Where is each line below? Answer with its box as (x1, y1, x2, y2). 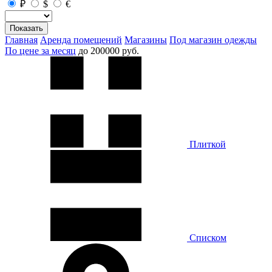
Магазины (124, 34, 167, 45)
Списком (187, 232, 226, 243)
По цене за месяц (5, 45, 76, 56)
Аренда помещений (40, 34, 122, 45)
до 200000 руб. (78, 45, 139, 56)
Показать (10, 23, 43, 33)
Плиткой (187, 138, 226, 149)
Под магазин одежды (169, 34, 257, 45)
